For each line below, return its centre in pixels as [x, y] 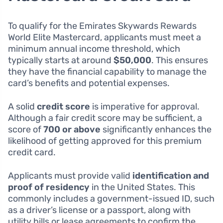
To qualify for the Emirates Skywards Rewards [102, 26]
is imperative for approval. [145, 107]
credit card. [32, 153]
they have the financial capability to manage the [107, 72]
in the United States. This [142, 187]
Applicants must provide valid [70, 176]
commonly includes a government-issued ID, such [111, 199]
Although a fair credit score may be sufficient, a [105, 118]
